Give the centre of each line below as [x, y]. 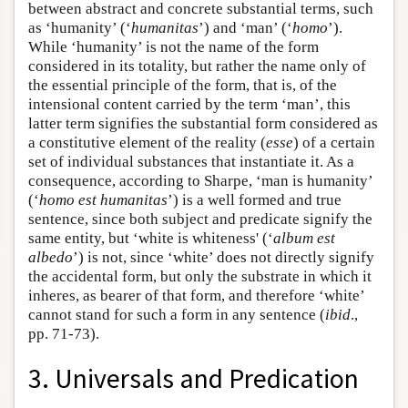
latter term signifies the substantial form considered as [203, 123]
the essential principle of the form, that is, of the [183, 85]
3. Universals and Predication [194, 378]
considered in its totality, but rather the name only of [197, 66]
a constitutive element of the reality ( [147, 143]
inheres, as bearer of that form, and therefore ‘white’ [196, 296]
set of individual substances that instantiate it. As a [191, 162]
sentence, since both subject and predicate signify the [200, 219]
